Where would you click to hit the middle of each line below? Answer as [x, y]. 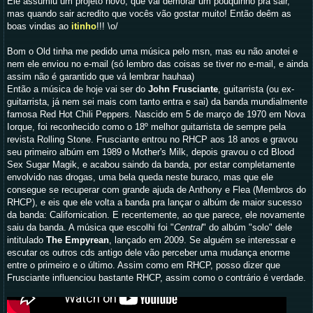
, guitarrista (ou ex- [256, 89]
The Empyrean [78, 240]
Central [188, 227]
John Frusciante [183, 89]
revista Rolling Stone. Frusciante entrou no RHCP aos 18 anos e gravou [152, 139]
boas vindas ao [39, 26]
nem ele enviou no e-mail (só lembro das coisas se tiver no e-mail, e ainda [158, 64]
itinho [84, 26]
